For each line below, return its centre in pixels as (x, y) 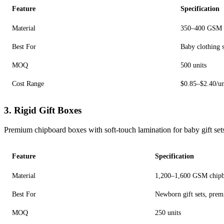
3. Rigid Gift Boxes (43, 110)
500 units (193, 65)
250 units (168, 213)
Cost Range (28, 84)
